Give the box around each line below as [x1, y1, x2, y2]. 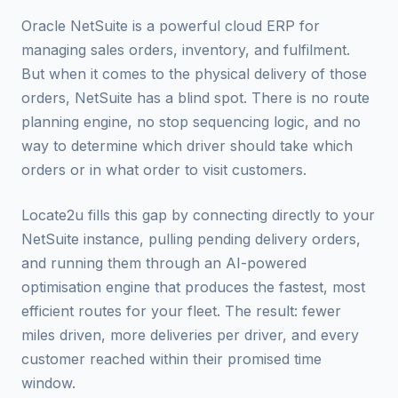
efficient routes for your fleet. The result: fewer [21, 301, 341, 320]
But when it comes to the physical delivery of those [21, 64, 367, 83]
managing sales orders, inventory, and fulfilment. [21, 40, 350, 59]
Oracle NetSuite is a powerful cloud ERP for [21, 16, 320, 35]
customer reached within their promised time [21, 349, 322, 368]
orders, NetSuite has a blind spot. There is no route [21, 88, 370, 107]
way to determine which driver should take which [21, 136, 353, 155]
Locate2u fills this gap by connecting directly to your [21, 205, 375, 224]
